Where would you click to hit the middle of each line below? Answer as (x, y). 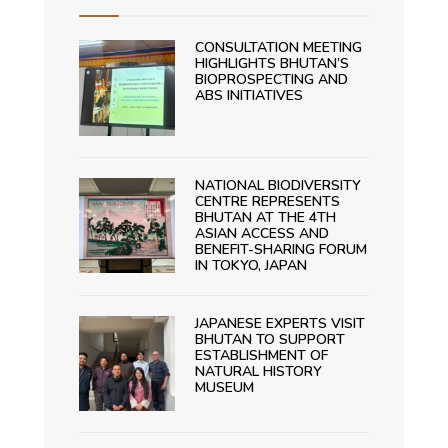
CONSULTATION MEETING (278, 47)
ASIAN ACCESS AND (261, 233)
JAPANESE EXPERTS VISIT (279, 323)
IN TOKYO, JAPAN (250, 265)
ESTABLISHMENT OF (261, 355)
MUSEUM (224, 387)
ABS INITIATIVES (248, 95)
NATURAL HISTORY (258, 371)
